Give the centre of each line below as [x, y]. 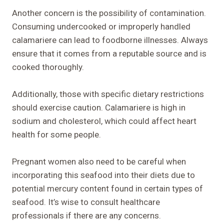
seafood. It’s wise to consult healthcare [86, 202]
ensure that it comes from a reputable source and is [109, 53]
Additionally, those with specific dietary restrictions [108, 94]
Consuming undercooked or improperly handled [101, 26]
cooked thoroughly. [48, 67]
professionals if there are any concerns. [86, 215]
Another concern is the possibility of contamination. [109, 13]
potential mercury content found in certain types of [107, 188]
